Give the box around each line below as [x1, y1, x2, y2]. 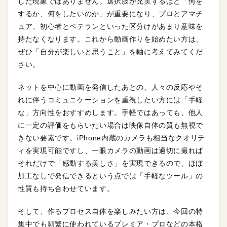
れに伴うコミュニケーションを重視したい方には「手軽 [18, 95, 203, 104]
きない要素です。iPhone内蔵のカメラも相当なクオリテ [18, 133, 205, 142]
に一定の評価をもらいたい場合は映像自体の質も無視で [18, 121, 204, 129]
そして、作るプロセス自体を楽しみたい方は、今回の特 [18, 207, 204, 215]
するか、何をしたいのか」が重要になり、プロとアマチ [18, 9, 203, 18]
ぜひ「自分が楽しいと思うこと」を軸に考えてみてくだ [18, 47, 203, 56]
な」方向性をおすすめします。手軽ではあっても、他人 [18, 108, 203, 117]
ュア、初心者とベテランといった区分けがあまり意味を [18, 22, 203, 30]
